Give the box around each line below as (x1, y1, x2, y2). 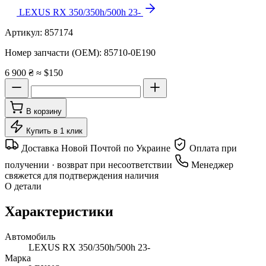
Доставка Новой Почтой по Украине (19, 142, 173, 153)
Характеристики (5, 203, 113, 219)
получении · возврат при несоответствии (5, 159, 175, 170)
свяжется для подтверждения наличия (5, 170, 159, 180)
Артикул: (5, 27, 45, 37)
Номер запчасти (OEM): (5, 47, 104, 58)
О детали (5, 180, 42, 191)
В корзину (26, 106, 62, 116)
